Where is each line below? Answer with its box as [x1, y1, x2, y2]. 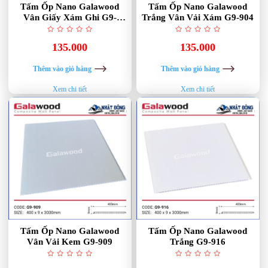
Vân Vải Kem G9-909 [27, 236, 113, 246]
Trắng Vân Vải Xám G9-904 [142, 11, 254, 22]
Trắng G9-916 [170, 236, 226, 246]
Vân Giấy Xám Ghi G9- [23, 11, 117, 22]
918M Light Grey [35, 22, 105, 33]
